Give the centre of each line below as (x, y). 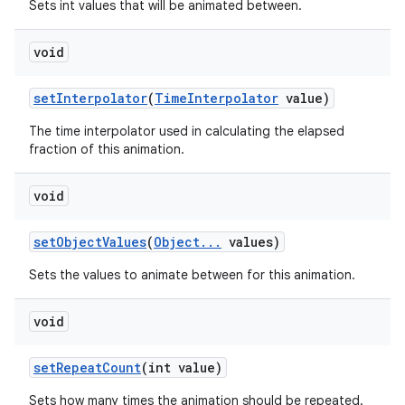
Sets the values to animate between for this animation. (192, 275)
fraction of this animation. (107, 149)
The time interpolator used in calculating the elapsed (187, 131)
